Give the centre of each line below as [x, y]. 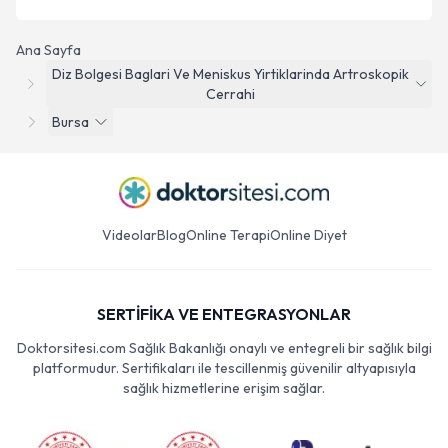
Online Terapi [227, 235]
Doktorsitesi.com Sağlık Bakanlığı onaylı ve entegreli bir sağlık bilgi [224, 348]
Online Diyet [308, 235]
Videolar [129, 235]
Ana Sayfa [48, 50]
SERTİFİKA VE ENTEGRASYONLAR [224, 314]
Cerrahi [230, 94]
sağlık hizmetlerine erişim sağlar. [224, 388]
